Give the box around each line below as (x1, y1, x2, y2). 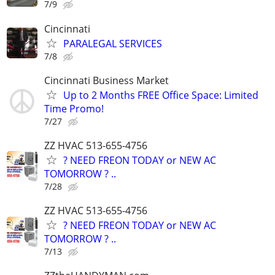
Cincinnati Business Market (44, 73, 169, 87)
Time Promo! (44, 101, 104, 115)
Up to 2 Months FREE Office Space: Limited (63, 88, 258, 102)
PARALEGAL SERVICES (63, 36, 162, 50)
